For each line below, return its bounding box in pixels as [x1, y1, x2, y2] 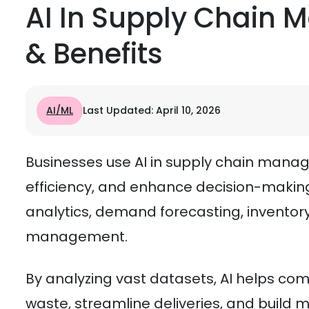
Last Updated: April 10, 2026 [83, 103, 221, 117]
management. [26, 227, 128, 246]
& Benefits [26, 34, 163, 73]
